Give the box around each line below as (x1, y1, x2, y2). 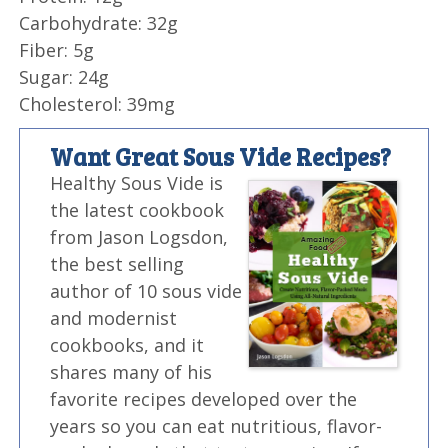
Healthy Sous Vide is (50, 171, 224, 196)
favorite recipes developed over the (50, 387, 358, 412)
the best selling (50, 252, 185, 277)
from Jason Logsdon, (50, 225, 229, 250)
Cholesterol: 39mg (19, 92, 176, 117)
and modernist (50, 306, 178, 331)
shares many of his (50, 360, 213, 385)
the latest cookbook (50, 198, 225, 223)
